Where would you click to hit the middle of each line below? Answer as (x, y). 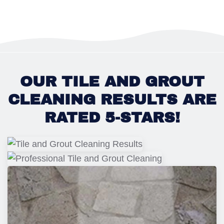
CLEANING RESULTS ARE (112, 99)
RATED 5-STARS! (112, 117)
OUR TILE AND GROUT (112, 81)
